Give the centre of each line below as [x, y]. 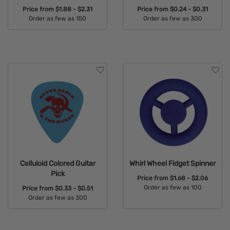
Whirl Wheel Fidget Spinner [172, 164]
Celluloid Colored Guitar [57, 164]
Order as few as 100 [172, 187]
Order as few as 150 [57, 19]
